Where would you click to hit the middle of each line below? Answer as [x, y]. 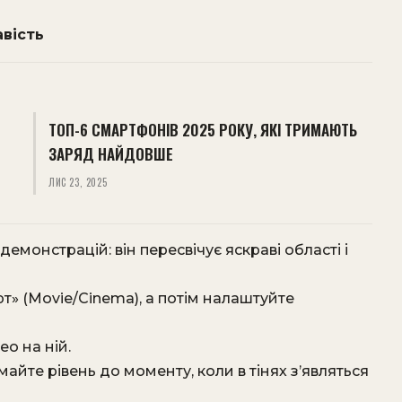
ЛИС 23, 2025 [78, 182]
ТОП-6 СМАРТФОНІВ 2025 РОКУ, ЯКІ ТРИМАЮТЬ [202, 130]
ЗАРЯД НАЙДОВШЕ [110, 154]
